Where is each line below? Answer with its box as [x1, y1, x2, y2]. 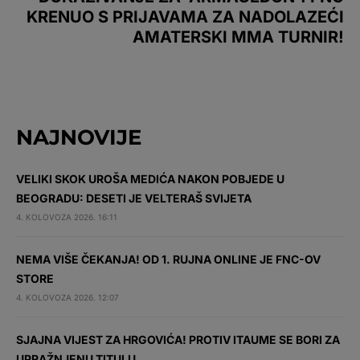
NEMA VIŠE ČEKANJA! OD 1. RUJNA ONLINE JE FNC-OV [16, 252, 321, 266]
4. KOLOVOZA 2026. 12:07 [16, 292, 119, 302]
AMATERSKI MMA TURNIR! [133, 27, 344, 47]
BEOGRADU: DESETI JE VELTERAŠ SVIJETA [16, 191, 252, 205]
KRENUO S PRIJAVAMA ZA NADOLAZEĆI [27, 7, 344, 27]
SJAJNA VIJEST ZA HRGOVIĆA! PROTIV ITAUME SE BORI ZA [16, 333, 340, 346]
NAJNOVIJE [16, 125, 141, 150]
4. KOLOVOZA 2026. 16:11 [16, 212, 117, 222]
